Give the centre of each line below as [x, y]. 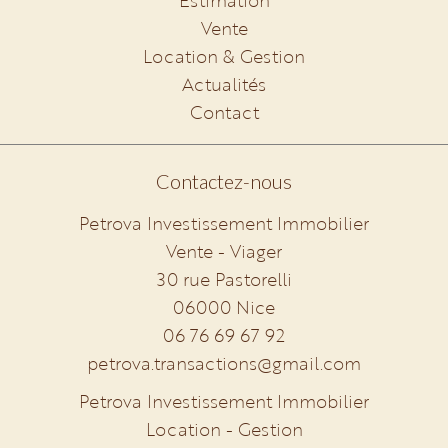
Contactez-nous [224, 181]
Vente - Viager [224, 251]
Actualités [224, 84]
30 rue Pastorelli [224, 279]
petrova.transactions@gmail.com [224, 363]
